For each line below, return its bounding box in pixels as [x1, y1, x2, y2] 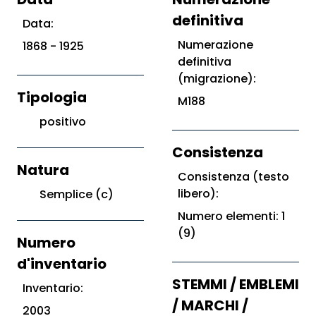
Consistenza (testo [178, 169, 289, 185]
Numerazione [178, 37, 253, 53]
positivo [39, 114, 86, 130]
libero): [178, 186, 219, 202]
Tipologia [17, 87, 87, 107]
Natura [17, 160, 69, 180]
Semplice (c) [39, 186, 114, 202]
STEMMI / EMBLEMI [172, 274, 299, 294]
